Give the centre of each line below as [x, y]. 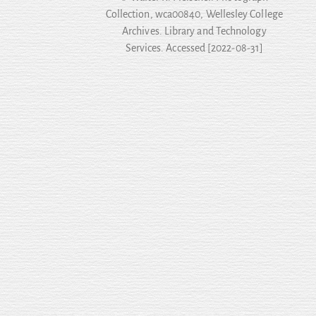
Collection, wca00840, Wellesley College [194, 14]
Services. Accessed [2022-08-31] [194, 48]
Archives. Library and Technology [194, 31]
